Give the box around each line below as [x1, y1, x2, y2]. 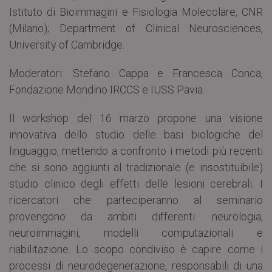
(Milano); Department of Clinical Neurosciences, [9, 22, 263, 35]
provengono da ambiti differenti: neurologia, [9, 210, 263, 223]
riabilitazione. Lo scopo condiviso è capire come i [9, 243, 263, 256]
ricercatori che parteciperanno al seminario [9, 194, 263, 207]
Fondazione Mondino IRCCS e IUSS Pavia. [9, 83, 205, 97]
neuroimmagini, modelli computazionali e [9, 226, 263, 240]
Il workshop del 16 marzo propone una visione [9, 112, 263, 125]
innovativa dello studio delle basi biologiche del [9, 128, 263, 141]
